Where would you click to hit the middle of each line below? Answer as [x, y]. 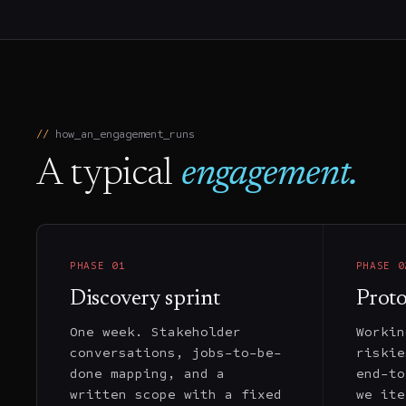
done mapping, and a [147, 373]
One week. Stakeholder [155, 331]
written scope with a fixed [176, 394]
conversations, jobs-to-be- [176, 352]
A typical [105, 174]
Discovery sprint [145, 299]
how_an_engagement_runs [125, 134]
